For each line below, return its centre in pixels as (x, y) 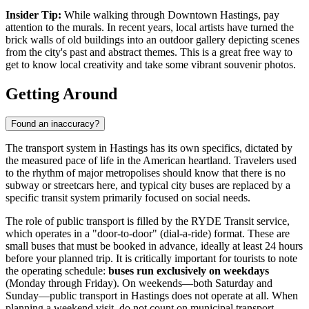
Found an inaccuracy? (55, 124)
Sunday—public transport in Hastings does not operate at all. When (152, 296)
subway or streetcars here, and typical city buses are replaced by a (148, 186)
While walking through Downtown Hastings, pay (170, 14)
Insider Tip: (33, 14)
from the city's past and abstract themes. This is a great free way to (149, 52)
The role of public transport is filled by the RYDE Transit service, (148, 221)
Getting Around (61, 93)
